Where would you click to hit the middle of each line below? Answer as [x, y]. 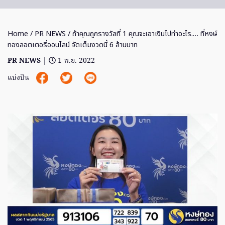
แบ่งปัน [19, 78]
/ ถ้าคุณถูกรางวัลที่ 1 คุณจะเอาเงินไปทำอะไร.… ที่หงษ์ [142, 34]
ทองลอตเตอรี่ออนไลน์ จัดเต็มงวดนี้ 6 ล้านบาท [73, 45]
